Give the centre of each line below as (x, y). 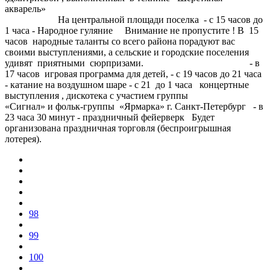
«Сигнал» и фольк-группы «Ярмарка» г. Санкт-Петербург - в (134, 106)
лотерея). (51, 139)
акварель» (117, 8)
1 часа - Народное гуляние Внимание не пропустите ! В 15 (132, 30)
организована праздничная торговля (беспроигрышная (118, 128)
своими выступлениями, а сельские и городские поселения (127, 52)
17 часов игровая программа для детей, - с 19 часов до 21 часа (133, 74)
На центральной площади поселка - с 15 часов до (134, 19)
